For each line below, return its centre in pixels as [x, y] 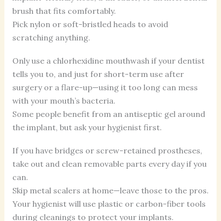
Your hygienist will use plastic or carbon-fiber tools [109, 203]
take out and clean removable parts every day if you [109, 164]
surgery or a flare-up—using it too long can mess [105, 87]
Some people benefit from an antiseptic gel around [109, 114]
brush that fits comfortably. [64, 11]
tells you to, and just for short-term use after [98, 74]
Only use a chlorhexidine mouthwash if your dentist [108, 60]
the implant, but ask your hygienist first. [87, 127]
